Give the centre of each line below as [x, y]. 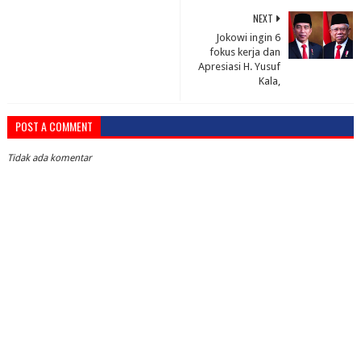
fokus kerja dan [245, 52]
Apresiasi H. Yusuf [240, 66]
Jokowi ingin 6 [249, 37]
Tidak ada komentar [49, 158]
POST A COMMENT [54, 126]
